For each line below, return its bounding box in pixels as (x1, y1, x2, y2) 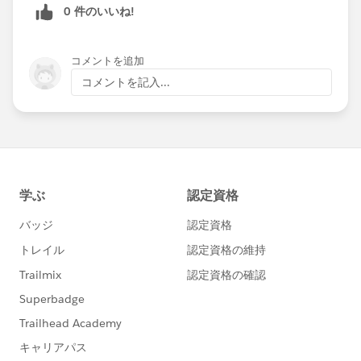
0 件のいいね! (64, 3, 135, 19)
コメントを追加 (71, 53, 144, 68)
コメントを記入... (81, 74, 170, 89)
